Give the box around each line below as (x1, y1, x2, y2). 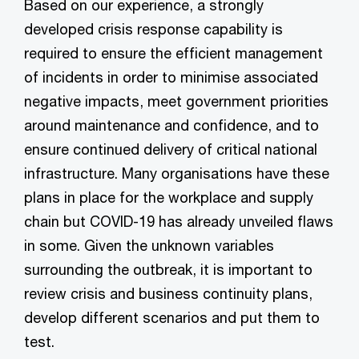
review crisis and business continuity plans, (24, 284, 313, 303)
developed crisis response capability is (24, 20, 283, 38)
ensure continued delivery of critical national (24, 140, 317, 159)
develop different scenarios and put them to (24, 309, 320, 327)
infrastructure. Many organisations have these (24, 164, 329, 183)
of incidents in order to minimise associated (24, 68, 318, 87)
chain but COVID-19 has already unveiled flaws (24, 212, 333, 231)
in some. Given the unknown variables (24, 236, 274, 255)
